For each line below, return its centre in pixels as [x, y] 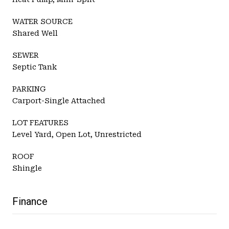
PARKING [29, 89]
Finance [30, 201]
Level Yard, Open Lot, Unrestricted [77, 134]
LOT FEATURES [40, 122]
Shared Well [35, 33]
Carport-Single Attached [59, 100]
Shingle [27, 168]
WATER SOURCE [42, 21]
